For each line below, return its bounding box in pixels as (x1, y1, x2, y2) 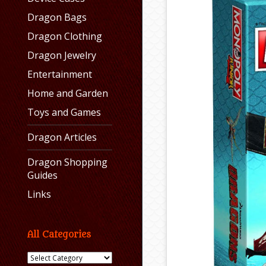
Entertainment (27, 68, 92, 81)
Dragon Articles (27, 131, 97, 144)
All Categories (27, 230, 91, 240)
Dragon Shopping (27, 156, 107, 169)
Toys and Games (27, 106, 101, 119)
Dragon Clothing (27, 30, 102, 43)
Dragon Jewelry (27, 49, 96, 62)
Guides (27, 169, 58, 182)
